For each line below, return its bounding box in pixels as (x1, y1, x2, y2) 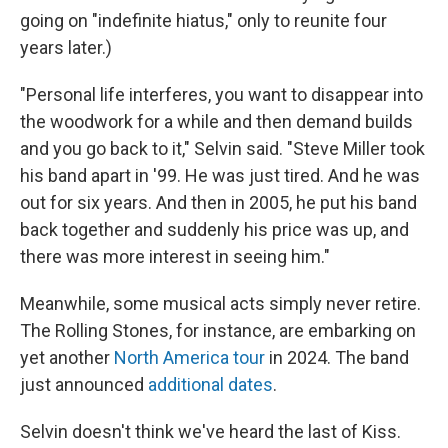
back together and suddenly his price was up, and (20, 219, 409, 240)
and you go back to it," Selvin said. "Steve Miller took (20, 138, 425, 159)
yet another (20, 347, 114, 368)
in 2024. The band (265, 347, 409, 368)
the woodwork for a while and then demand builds (20, 111, 413, 132)
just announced (20, 374, 148, 395)
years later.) (20, 37, 112, 58)
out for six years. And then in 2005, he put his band (20, 192, 417, 213)
